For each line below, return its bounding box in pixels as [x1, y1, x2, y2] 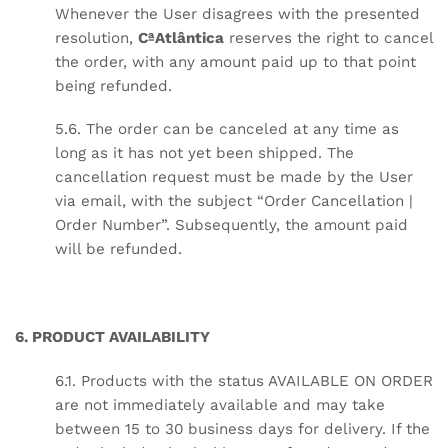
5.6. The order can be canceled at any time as [55, 120, 399, 139]
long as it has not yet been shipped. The [55, 144, 354, 163]
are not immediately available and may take [55, 395, 385, 414]
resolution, [55, 28, 138, 47]
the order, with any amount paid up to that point [55, 52, 416, 71]
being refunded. [55, 76, 172, 95]
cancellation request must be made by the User [55, 168, 413, 187]
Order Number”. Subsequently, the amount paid [55, 216, 408, 235]
